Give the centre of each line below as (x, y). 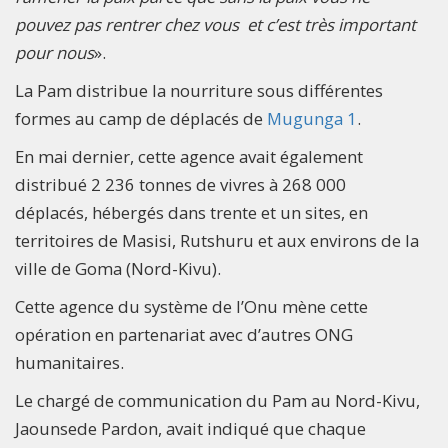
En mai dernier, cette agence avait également (189, 156)
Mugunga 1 (312, 118)
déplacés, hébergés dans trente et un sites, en (191, 212)
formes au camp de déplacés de (141, 118)
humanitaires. (69, 362)
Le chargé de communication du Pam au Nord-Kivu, (217, 400)
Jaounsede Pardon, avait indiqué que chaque (190, 428)
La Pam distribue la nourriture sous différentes (199, 90)
